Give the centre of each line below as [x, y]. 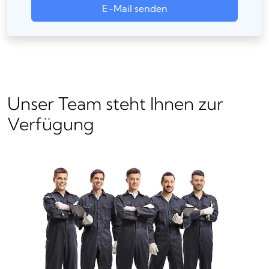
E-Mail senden [134, 9]
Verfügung [51, 124]
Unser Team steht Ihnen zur [115, 104]
